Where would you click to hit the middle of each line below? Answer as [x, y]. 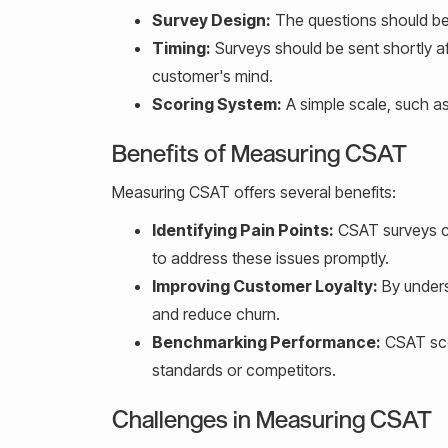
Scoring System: [217, 103]
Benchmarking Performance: [266, 341]
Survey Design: [211, 19]
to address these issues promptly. [270, 257]
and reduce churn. [216, 313]
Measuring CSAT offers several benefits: [254, 191]
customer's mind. [212, 75]
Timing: [181, 47]
